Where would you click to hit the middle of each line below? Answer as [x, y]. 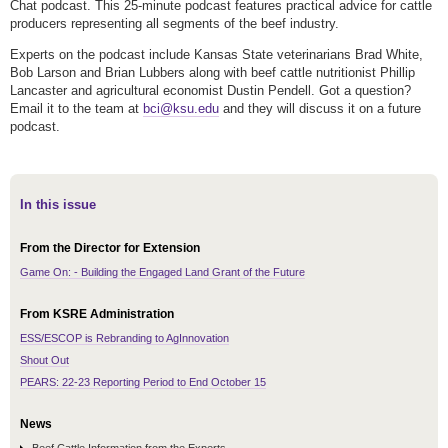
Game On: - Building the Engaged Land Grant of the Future [162, 272]
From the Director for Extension [110, 248]
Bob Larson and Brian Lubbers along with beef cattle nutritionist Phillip [212, 73]
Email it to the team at [76, 109]
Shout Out [44, 360]
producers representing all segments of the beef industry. [174, 24]
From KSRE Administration [97, 314]
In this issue [58, 205]
